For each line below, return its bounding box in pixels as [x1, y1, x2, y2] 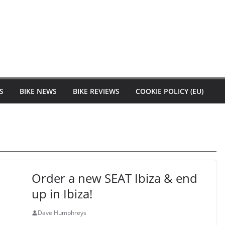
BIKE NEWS [20, 86, 57, 96]
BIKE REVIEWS [73, 86, 120, 96]
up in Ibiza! [31, 185, 92, 202]
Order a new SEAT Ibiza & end [31, 170, 197, 186]
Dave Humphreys [37, 208, 86, 217]
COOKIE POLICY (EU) [136, 86, 203, 96]
